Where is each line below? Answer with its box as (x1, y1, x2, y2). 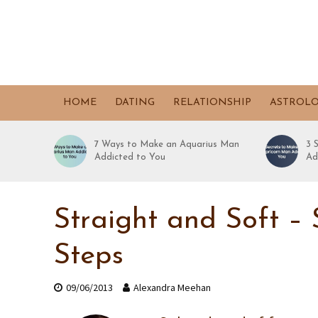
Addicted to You (94, 153, 166, 162)
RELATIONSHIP (172, 97, 251, 108)
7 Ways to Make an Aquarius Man (94, 140, 240, 149)
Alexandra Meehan (133, 281, 211, 294)
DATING (114, 97, 155, 108)
